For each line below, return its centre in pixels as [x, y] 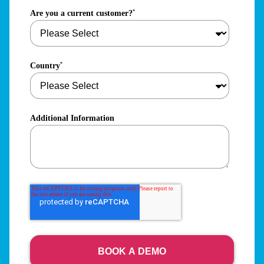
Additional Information [72, 118]
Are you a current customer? [81, 14]
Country [45, 66]
